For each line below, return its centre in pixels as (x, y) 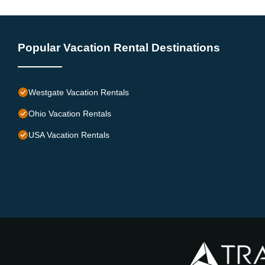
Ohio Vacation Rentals (70, 113)
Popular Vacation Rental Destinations (119, 47)
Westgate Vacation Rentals (79, 92)
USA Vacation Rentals (69, 135)
